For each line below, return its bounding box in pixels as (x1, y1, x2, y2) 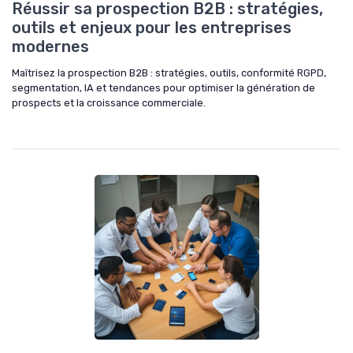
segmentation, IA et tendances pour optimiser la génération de (12, 81, 315, 94)
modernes (12, 36, 89, 56)
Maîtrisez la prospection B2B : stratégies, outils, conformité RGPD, (12, 66, 326, 79)
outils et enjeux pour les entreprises (12, 17, 292, 37)
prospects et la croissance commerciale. (12, 96, 206, 109)
